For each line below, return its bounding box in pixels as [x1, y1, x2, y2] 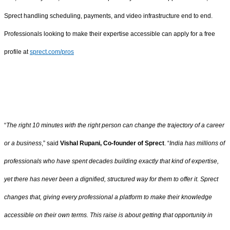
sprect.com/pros [30, 48, 74, 55]
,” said [42, 140, 60, 147]
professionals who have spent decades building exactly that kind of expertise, [4, 158, 219, 165]
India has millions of [169, 140, 225, 147]
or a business [4, 140, 42, 147]
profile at [4, 48, 30, 55]
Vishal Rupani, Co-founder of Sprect [60, 140, 164, 147]
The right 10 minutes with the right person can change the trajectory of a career [6, 122, 224, 129]
